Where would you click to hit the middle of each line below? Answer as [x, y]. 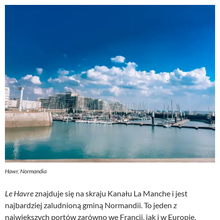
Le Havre [19, 193]
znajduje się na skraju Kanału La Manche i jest [110, 193]
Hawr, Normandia [26, 171]
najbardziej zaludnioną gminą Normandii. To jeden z [91, 205]
